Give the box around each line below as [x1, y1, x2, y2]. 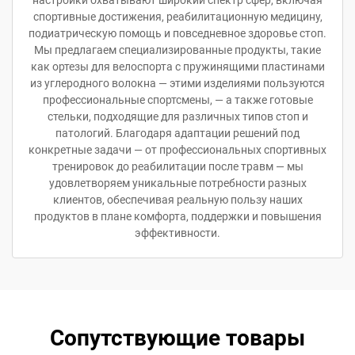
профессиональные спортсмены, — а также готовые [42, 93, 313, 106]
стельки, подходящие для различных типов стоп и [47, 109, 308, 123]
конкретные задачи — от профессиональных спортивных [29, 143, 326, 156]
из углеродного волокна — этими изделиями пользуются [30, 76, 325, 90]
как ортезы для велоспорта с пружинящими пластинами [30, 59, 325, 73]
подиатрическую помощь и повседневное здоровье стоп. [29, 26, 326, 40]
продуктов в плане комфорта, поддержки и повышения [33, 209, 322, 223]
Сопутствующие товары [50, 324, 305, 351]
